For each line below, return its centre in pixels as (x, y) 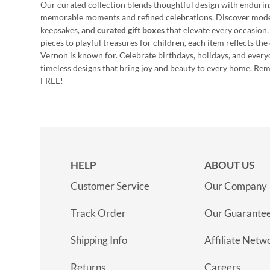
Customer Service (110, 186)
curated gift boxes (131, 30)
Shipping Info (99, 240)
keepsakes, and (69, 30)
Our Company (236, 186)
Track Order (98, 213)
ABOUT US (229, 165)
